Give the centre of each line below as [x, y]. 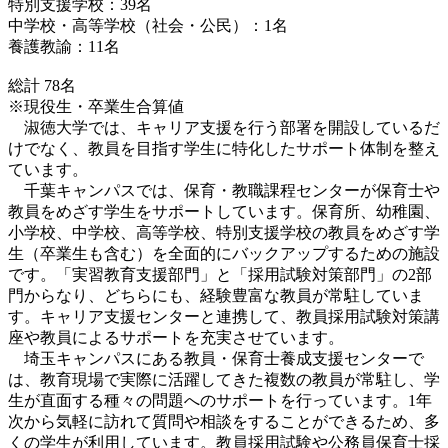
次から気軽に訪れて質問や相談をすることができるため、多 [224, 421]
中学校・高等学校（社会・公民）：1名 [148, 25]
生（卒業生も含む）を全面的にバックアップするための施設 [224, 253]
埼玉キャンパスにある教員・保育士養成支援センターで [216, 358]
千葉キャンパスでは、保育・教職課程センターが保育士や [224, 190]
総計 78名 [42, 85]
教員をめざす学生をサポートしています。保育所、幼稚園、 [224, 211]
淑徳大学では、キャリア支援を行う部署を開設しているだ [224, 127]
